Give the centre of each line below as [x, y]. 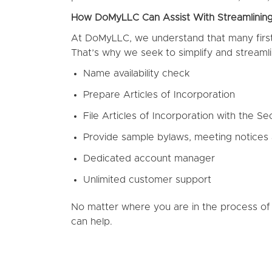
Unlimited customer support [147, 180]
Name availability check [136, 73]
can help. [92, 222]
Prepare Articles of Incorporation [159, 95]
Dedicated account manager [149, 158]
